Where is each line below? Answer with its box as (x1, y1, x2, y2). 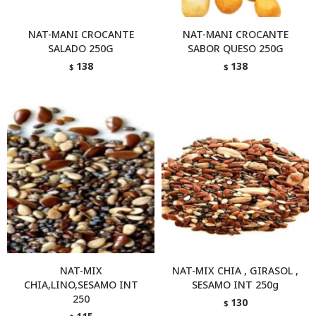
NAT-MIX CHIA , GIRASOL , (172, 264, 298, 277)
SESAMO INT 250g (192, 278, 279, 291)
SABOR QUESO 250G (187, 42, 284, 55)
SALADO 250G (48, 42, 114, 55)
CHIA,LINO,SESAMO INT (23, 278, 138, 291)
